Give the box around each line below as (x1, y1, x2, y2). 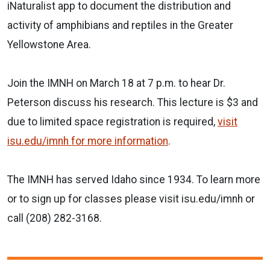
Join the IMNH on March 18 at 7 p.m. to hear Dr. (7, 77, 225, 89)
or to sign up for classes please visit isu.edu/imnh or (7, 192, 255, 205)
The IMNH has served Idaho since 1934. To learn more (7, 173, 260, 186)
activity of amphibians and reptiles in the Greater (7, 19, 233, 31)
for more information (69, 134, 168, 147)
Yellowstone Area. (7, 38, 93, 51)
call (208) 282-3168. (7, 212, 102, 224)
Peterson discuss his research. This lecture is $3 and (7, 96, 258, 108)
